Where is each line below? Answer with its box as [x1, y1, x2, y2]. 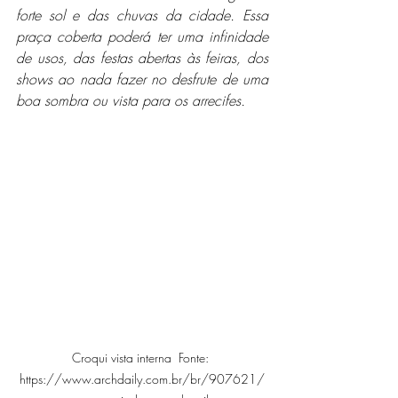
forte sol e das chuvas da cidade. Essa [16, 4, 268, 25]
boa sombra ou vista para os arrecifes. [16, 90, 245, 110]
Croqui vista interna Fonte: [72, 349, 212, 367]
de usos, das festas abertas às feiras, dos [16, 47, 268, 68]
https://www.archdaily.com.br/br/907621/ [20, 370, 265, 388]
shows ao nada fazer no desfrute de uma [16, 68, 268, 89]
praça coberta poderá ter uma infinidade [16, 26, 268, 46]
